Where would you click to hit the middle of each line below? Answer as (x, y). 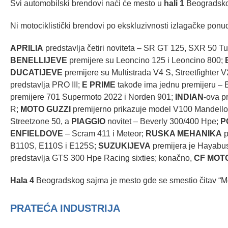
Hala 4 (22, 181)
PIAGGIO (88, 122)
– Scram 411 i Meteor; (104, 134)
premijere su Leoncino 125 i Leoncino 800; (146, 61)
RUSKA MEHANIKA (184, 134)
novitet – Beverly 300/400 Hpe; (163, 122)
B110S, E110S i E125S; (54, 146)
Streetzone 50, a (41, 122)
